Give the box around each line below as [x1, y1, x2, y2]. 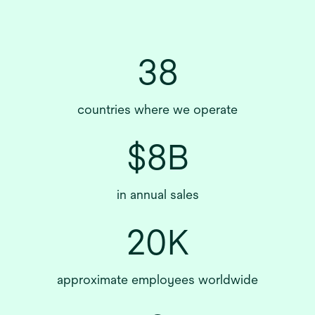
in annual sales [116, 187, 199, 202]
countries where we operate [77, 102, 238, 117]
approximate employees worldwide [57, 272, 258, 287]
